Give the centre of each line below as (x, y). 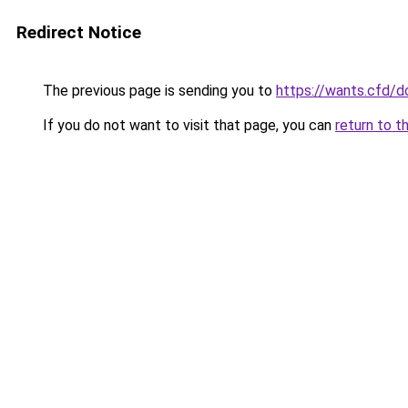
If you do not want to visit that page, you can (187, 125)
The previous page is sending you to (158, 91)
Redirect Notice (79, 32)
